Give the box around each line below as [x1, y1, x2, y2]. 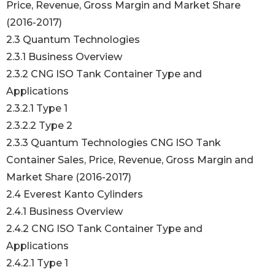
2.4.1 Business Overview [6, 206, 125, 218]
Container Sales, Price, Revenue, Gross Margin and [6, 154, 254, 166]
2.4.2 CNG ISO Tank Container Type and [6, 223, 203, 235]
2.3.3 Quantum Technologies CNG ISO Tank [6, 137, 221, 149]
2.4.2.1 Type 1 [6, 257, 71, 269]
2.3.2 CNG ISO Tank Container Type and [6, 68, 202, 80]
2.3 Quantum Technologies [6, 34, 142, 46]
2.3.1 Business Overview [6, 51, 125, 63]
